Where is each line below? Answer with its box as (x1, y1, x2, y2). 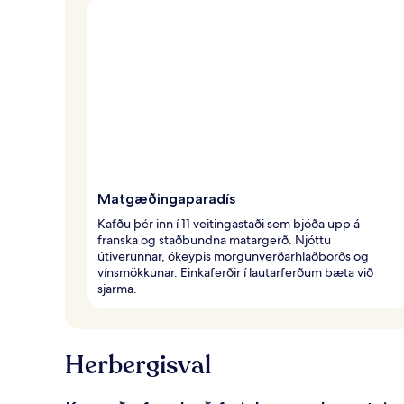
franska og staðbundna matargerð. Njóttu (97, 231, 331, 248)
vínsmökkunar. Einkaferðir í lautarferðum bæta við (97, 263, 373, 280)
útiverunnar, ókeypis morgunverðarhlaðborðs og (97, 247, 369, 264)
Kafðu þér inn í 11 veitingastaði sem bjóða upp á (97, 215, 360, 232)
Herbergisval (65, 347, 211, 382)
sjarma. (97, 280, 137, 297)
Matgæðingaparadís (97, 189, 235, 207)
